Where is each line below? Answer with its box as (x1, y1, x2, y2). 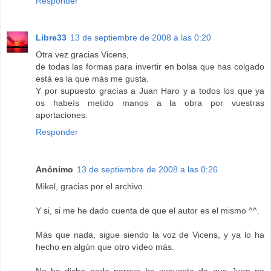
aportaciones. (36, 110, 88, 120)
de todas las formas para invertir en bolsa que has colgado (36, 62, 264, 72)
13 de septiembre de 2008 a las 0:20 (70, 33, 211, 43)
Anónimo (36, 165, 73, 175)
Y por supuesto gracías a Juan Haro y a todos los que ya (36, 86, 264, 96)
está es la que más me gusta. (36, 74, 149, 84)
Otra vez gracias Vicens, (36, 50, 129, 60)
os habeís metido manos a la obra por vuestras (36, 98, 264, 108)
